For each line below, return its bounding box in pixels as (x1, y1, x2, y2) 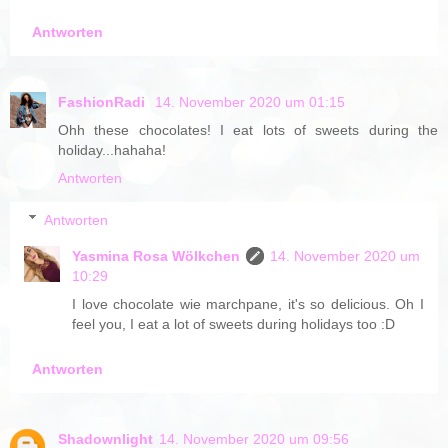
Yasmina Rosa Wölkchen (72, 247, 241, 264)
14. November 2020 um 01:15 (155, 93, 345, 110)
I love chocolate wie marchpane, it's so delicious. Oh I (72, 295, 424, 312)
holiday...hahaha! (58, 141, 166, 158)
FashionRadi (58, 93, 149, 110)
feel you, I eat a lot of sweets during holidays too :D (72, 315, 396, 332)
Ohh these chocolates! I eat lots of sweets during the (58, 121, 438, 138)
